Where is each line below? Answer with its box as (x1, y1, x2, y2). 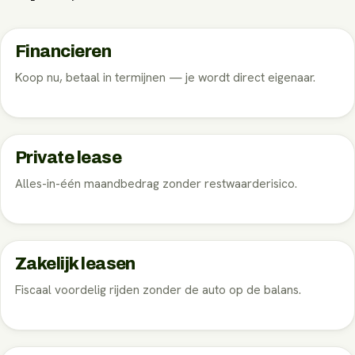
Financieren (15, 41, 112, 61)
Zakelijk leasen (15, 254, 136, 273)
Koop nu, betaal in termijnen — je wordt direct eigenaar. (15, 69, 315, 86)
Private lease (15, 147, 121, 167)
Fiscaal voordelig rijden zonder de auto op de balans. (15, 281, 301, 298)
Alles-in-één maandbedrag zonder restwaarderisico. (15, 175, 297, 192)
